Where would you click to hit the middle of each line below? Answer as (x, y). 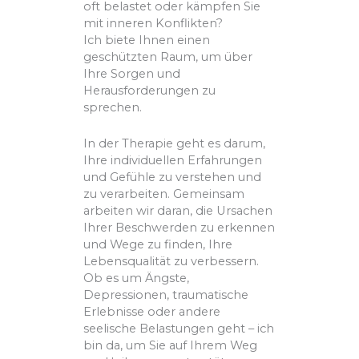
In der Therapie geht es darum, (175, 143)
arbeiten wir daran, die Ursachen (178, 210)
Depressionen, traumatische (166, 294)
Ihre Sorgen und (132, 74)
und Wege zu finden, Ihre (158, 244)
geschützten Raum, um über (168, 57)
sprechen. (113, 108)
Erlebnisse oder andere (152, 311)
